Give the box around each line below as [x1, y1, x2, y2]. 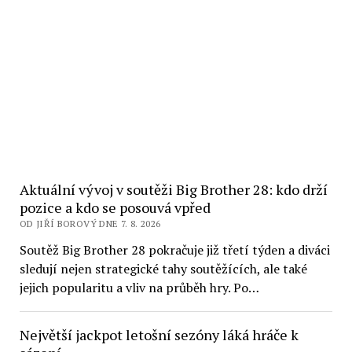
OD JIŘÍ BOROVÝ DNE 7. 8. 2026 [19, 218, 161, 229]
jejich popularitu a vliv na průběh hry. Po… [19, 279, 259, 296]
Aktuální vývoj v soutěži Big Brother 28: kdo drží [19, 180, 328, 199]
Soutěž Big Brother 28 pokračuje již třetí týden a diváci [19, 241, 330, 258]
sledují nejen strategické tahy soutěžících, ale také [19, 260, 307, 277]
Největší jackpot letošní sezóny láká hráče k [19, 325, 299, 344]
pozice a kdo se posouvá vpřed [19, 198, 211, 217]
